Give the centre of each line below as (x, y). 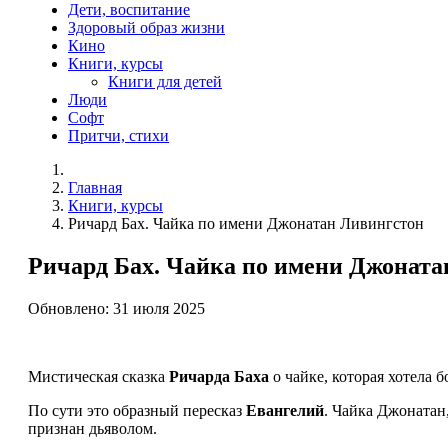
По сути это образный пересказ (137, 411)
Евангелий (285, 411)
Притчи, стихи (118, 136)
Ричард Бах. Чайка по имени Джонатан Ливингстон (246, 224)
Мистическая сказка (98, 377)
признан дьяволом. (92, 429)
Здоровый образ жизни (146, 28)
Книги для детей (165, 82)
